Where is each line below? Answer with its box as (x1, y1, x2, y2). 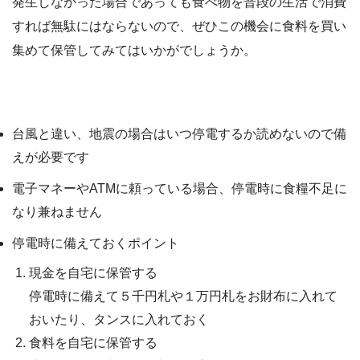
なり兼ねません (12, 205, 102, 219)
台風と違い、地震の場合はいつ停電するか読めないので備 (12, 127, 346, 141)
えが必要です (12, 150, 89, 165)
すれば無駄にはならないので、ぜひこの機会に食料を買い (12, 19, 346, 34)
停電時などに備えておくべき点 (12, 87, 192, 101)
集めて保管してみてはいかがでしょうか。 (12, 43, 256, 58)
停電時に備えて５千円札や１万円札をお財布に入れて (28, 289, 337, 304)
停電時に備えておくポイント (12, 236, 179, 251)
